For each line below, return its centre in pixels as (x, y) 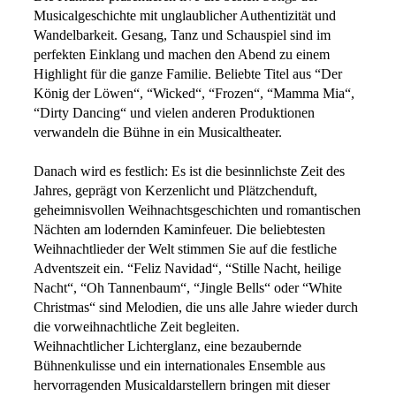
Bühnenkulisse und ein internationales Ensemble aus (179, 366)
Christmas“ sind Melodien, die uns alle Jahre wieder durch (196, 307)
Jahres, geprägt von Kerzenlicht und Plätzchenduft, (175, 190)
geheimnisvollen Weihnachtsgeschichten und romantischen (197, 210)
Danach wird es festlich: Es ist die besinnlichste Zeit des (189, 171)
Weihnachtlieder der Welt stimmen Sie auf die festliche (185, 249)
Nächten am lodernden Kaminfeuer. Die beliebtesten (179, 229)
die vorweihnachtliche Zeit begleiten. (137, 327)
